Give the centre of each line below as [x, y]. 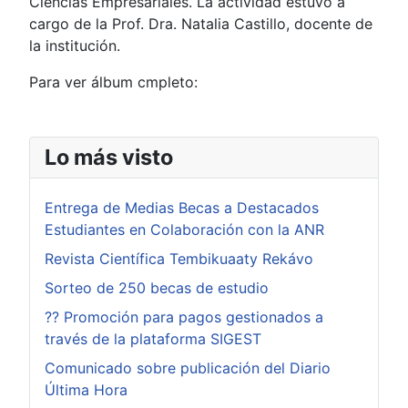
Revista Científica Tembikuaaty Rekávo [179, 258]
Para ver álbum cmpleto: [116, 82]
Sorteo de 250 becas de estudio [157, 287]
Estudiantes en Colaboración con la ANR [184, 229]
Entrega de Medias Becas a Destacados [182, 207]
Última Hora [86, 389]
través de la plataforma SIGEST [153, 338]
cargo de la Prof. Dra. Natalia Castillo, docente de [201, 23]
